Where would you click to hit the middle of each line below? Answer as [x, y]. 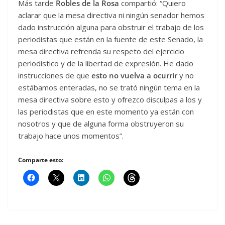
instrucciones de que [55, 76]
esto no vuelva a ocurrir [134, 76]
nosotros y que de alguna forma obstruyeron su [101, 124]
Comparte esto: [41, 160]
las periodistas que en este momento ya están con [106, 112]
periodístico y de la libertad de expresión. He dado [106, 64]
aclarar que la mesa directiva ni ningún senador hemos [111, 15]
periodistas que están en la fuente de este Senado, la [110, 39]
